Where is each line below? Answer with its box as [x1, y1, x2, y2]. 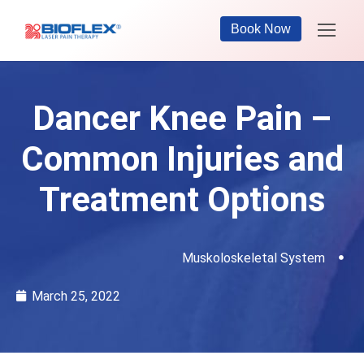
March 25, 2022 [32, 288, 120, 304]
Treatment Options [38, 179, 326, 219]
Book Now [231, 22, 291, 37]
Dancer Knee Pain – [32, 97, 331, 138]
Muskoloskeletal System [181, 249, 325, 266]
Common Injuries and [20, 138, 344, 179]
